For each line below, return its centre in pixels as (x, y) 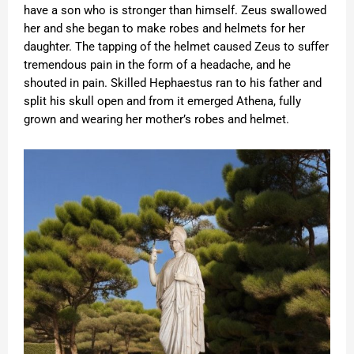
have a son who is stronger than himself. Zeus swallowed (175, 11)
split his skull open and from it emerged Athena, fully (162, 102)
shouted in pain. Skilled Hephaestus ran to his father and (173, 83)
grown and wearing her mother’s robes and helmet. (156, 120)
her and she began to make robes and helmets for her (164, 29)
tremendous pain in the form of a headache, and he (157, 65)
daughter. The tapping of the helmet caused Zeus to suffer (176, 47)
